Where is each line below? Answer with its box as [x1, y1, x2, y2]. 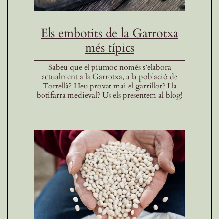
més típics [85, 39, 134, 56]
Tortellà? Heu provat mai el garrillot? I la [42, 80, 177, 91]
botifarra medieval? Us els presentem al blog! [36, 89, 183, 101]
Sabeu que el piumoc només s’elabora [48, 62, 171, 73]
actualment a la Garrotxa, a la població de [42, 71, 177, 82]
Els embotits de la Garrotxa [41, 24, 178, 42]
